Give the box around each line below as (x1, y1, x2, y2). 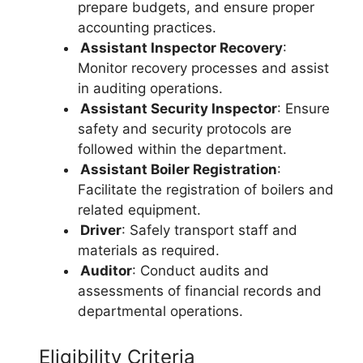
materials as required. (78, 242, 220, 258)
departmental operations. (78, 303, 243, 319)
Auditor (80, 263, 132, 279)
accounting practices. (78, 19, 216, 36)
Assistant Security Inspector (80, 100, 277, 117)
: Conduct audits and (132, 263, 269, 279)
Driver (80, 222, 122, 238)
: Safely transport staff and (122, 222, 297, 238)
